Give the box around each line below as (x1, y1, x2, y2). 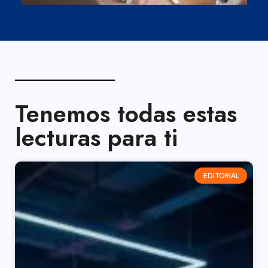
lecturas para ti (15, 120, 178, 155)
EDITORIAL (203, 170, 239, 181)
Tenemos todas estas (15, 96, 237, 131)
